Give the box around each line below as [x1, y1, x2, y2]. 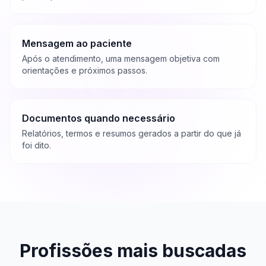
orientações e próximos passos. [22, 65, 147, 75]
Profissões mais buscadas [20, 240, 246, 261]
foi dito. [22, 140, 51, 150]
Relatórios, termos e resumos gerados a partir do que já [22, 128, 241, 138]
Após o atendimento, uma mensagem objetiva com [22, 53, 220, 64]
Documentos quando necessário [22, 112, 175, 124]
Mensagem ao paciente [22, 37, 132, 49]
